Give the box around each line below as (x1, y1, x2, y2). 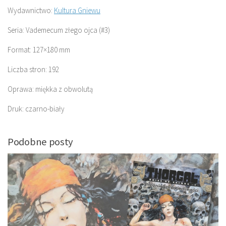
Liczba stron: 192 (8, 64, 59, 74)
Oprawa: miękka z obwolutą (8, 84, 93, 94)
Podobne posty (8, 135, 74, 148)
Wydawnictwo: (8, 5, 54, 15)
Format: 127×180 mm (8, 44, 70, 54)
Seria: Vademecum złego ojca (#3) (8, 25, 110, 35)
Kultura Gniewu (54, 5, 100, 15)
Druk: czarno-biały (8, 103, 65, 114)
